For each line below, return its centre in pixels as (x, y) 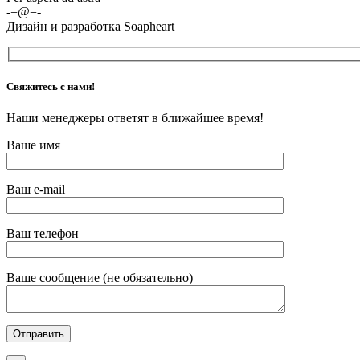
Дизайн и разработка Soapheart (90, 26)
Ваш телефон (43, 233)
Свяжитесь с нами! (51, 86)
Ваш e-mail (36, 189)
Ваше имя (33, 145)
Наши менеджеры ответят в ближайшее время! (135, 117)
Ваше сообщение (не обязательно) (100, 277)
